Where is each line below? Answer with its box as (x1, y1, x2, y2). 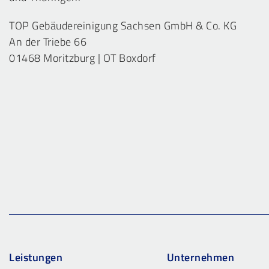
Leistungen (9, 249, 62, 266)
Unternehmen (166, 249, 235, 266)
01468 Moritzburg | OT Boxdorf (9, 49, 156, 66)
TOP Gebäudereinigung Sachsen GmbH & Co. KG (9, 17, 237, 34)
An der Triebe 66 (9, 33, 86, 50)
